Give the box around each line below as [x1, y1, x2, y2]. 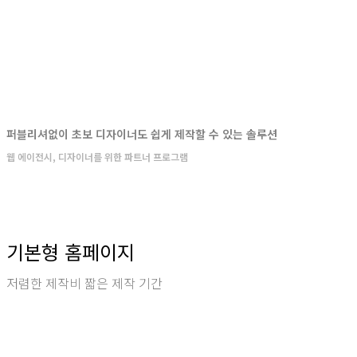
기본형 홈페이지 [6, 237, 135, 265]
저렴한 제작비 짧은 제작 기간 [6, 273, 163, 292]
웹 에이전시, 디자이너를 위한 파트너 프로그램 [6, 150, 188, 163]
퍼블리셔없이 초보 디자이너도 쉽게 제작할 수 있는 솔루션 [6, 126, 277, 142]
